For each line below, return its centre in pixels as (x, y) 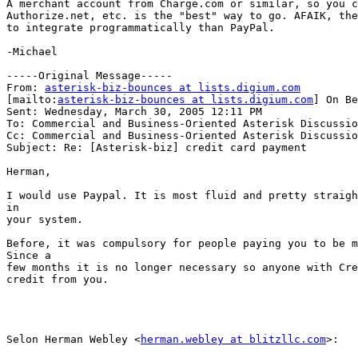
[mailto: (32, 100)
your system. (45, 220)
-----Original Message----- (89, 76)
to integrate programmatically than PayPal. (141, 28)
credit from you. (58, 280)
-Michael (32, 52)
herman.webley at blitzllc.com (233, 340)
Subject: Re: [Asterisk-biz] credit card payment (157, 148)
